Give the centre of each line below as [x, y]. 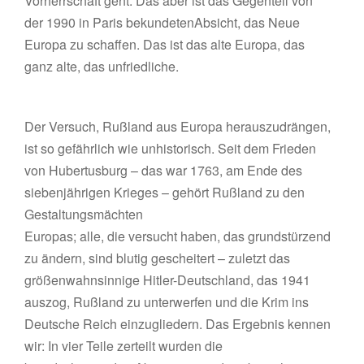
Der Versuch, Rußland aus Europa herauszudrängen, [178, 126]
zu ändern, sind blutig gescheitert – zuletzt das [158, 258]
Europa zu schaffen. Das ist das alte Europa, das [165, 44]
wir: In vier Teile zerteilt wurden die [124, 346]
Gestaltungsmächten [84, 214]
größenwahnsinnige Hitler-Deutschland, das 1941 [168, 280]
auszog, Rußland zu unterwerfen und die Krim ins [167, 302]
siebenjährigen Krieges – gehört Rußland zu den [165, 192]
